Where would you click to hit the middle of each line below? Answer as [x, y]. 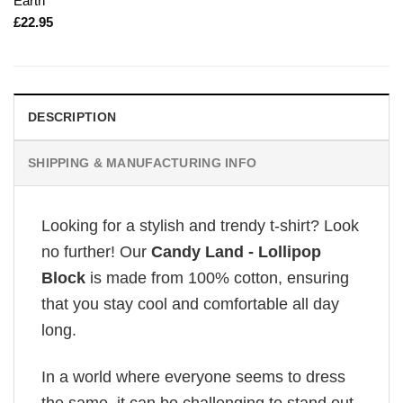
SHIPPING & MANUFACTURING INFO [143, 162]
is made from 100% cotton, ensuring [217, 278]
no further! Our [94, 251]
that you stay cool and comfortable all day [190, 304]
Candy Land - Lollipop [234, 251]
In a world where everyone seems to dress [193, 377]
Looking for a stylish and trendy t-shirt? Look [200, 225]
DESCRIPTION [72, 116]
